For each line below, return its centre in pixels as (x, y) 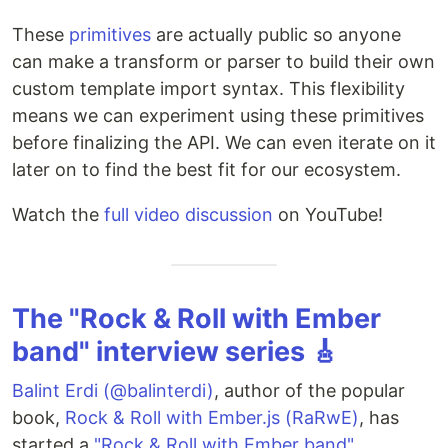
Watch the (58, 214)
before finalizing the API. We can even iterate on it (224, 142)
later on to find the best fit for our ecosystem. (206, 169)
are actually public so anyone (276, 34)
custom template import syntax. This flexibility (208, 88)
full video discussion (188, 214)
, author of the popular (309, 390)
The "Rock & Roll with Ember (196, 318)
